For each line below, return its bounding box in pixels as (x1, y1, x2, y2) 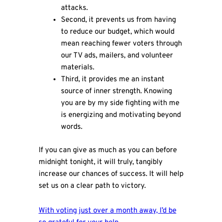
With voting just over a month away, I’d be (38, 206, 176, 216)
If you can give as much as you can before (38, 145, 177, 155)
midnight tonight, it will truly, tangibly (38, 157, 163, 167)
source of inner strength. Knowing (60, 87, 172, 97)
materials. (60, 63, 94, 73)
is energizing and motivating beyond (60, 111, 181, 120)
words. (60, 122, 82, 132)
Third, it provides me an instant (60, 75, 165, 85)
